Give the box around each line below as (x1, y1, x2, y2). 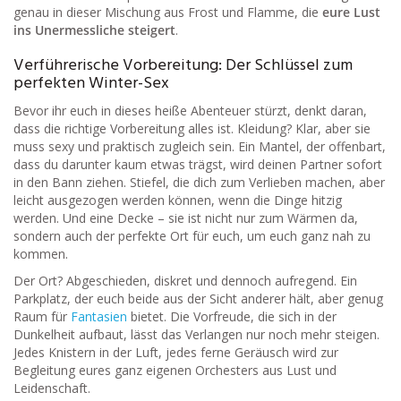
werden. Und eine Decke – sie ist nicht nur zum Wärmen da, (13, 209, 358, 226)
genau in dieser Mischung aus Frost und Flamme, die (13, 3, 322, 21)
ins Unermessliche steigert (13, 21, 175, 38)
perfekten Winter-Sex (13, 70, 169, 97)
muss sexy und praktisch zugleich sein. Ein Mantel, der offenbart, (13, 137, 386, 155)
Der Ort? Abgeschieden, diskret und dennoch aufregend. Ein (13, 271, 357, 289)
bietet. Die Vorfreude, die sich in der (127, 307, 337, 325)
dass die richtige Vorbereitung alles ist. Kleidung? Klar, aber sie (13, 119, 371, 137)
